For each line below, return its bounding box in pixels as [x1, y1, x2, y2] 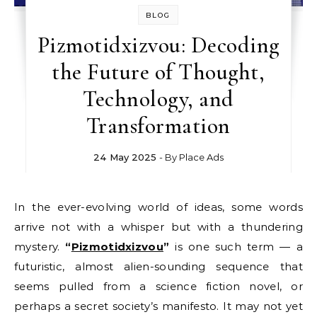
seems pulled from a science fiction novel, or [14, 279, 303, 293]
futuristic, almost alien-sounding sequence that [14, 259, 303, 273]
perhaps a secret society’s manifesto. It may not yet [14, 299, 303, 313]
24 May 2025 [93, 151, 156, 163]
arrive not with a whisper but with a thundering [14, 219, 303, 234]
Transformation [86, 111, 231, 139]
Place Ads [178, 151, 224, 163]
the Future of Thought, [52, 57, 265, 86]
